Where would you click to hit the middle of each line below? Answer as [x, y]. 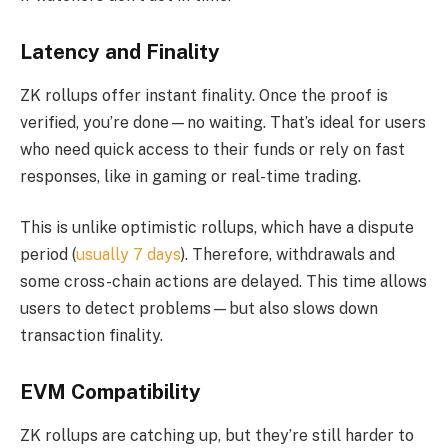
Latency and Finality [120, 51]
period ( [48, 255]
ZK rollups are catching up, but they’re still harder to [217, 436]
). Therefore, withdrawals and [288, 255]
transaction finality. [91, 336]
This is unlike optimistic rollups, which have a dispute [217, 228]
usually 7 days [128, 255]
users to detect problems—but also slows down [199, 309]
